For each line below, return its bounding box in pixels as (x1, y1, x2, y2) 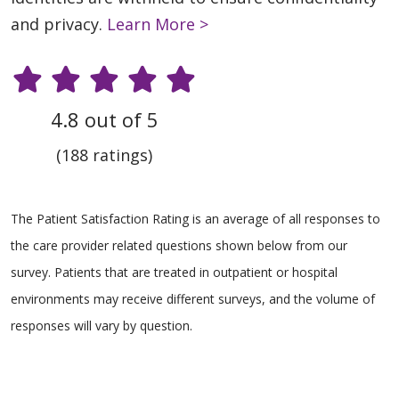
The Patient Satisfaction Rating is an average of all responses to (11, 210, 380, 228)
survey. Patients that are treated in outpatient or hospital (11, 264, 338, 281)
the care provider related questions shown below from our (11, 237, 347, 255)
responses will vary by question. (11, 317, 192, 335)
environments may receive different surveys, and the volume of (11, 290, 375, 308)
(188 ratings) (56, 144, 152, 167)
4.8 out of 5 (50, 106, 159, 134)
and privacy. (11, 12, 107, 35)
